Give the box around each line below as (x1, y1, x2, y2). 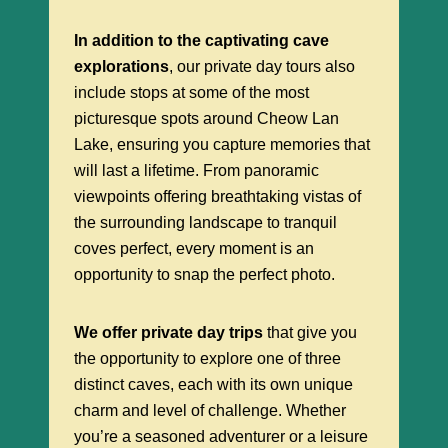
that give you (263, 323, 357, 341)
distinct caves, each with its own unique (74, 375, 353, 393)
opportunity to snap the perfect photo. (74, 265, 335, 283)
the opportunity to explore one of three (74, 349, 341, 367)
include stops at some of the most (74, 83, 309, 101)
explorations (74, 57, 169, 75)
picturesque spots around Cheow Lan (74, 109, 339, 127)
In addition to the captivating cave (74, 31, 329, 49)
